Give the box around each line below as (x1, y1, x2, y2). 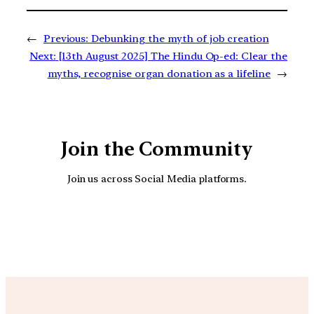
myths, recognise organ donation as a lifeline (47, 67, 271, 81)
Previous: (43, 32, 89, 46)
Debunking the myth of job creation (90, 32, 269, 46)
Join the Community (61, 137, 253, 161)
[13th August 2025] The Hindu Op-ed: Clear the (58, 50, 287, 63)
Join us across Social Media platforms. (67, 172, 247, 184)
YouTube (106, 203, 238, 245)
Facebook (139, 203, 282, 245)
